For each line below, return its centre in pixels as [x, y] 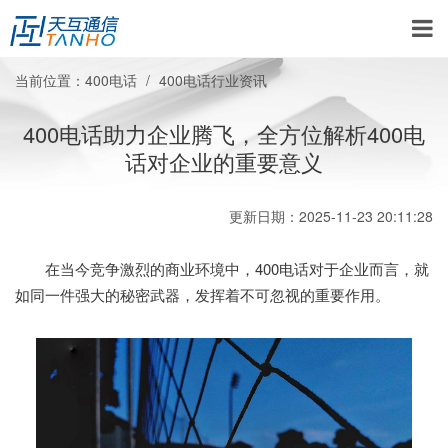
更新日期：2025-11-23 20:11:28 [331, 216]
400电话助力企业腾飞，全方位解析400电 [224, 133]
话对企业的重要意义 [224, 161]
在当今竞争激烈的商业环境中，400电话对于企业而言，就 [222, 268]
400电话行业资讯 [213, 80]
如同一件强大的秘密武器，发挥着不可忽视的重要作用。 [202, 294]
